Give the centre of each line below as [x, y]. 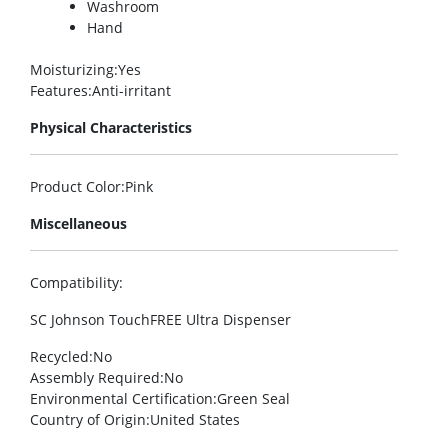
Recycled [59, 357]
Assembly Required [95, 378]
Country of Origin [88, 420]
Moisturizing [72, 70]
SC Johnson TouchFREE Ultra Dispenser [160, 320]
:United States [193, 420]
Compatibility [74, 283]
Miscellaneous [78, 224]
